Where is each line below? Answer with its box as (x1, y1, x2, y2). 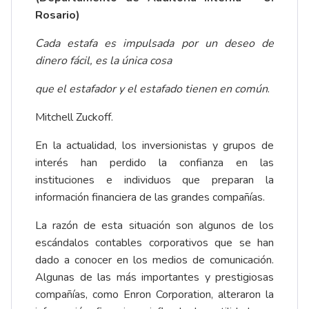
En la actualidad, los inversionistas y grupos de (35, 138, 274, 154)
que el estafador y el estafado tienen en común (35, 81, 268, 97)
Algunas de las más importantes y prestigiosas (35, 270, 274, 286)
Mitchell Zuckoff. (35, 110, 113, 126)
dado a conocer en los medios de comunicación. (35, 252, 274, 268)
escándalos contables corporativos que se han (35, 235, 274, 251)
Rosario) (35, 8, 80, 23)
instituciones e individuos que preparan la (35, 172, 274, 188)
